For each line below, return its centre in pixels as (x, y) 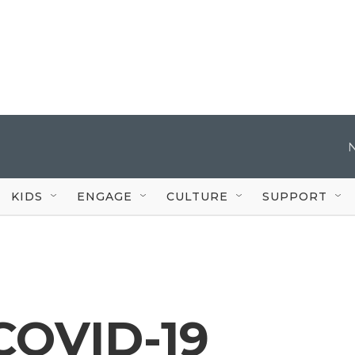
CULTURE (197, 196)
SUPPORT (295, 196)
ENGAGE (105, 196)
